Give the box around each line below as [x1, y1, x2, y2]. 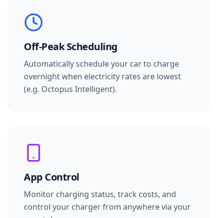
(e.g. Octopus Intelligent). [24, 84, 117, 94]
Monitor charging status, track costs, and [24, 189, 176, 200]
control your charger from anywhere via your [24, 201, 191, 212]
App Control [24, 170, 79, 183]
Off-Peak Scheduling [24, 40, 118, 53]
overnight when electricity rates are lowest [24, 71, 181, 82]
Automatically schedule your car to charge [24, 58, 179, 69]
